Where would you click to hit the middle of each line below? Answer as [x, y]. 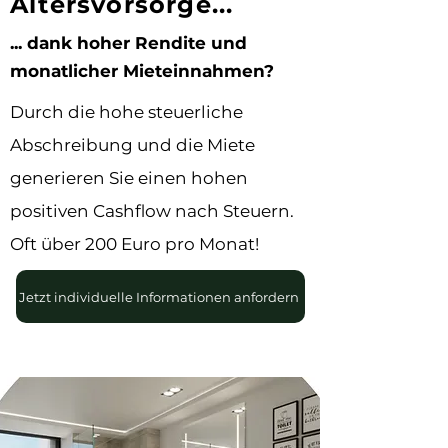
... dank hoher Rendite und [128, 43]
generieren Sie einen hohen [129, 178]
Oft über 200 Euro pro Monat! [136, 244]
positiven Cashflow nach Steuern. [152, 211]
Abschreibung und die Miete [132, 145]
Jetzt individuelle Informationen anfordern [158, 296]
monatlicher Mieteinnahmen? [142, 71]
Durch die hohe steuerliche [126, 112]
